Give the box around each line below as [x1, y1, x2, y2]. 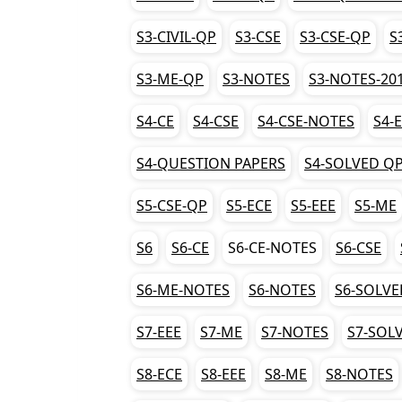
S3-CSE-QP [300, 26, 371, 47]
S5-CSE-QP [136, 195, 207, 215]
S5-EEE [291, 195, 336, 215]
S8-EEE [201, 363, 246, 384]
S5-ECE [226, 195, 272, 215]
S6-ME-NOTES [136, 279, 230, 300]
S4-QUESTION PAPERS [136, 153, 285, 173]
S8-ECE [136, 363, 182, 384]
